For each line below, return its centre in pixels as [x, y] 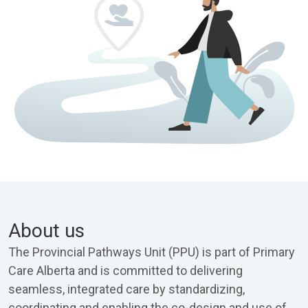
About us [46, 231]
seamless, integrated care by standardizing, [126, 289]
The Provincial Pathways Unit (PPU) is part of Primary [152, 252]
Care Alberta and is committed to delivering [125, 271]
